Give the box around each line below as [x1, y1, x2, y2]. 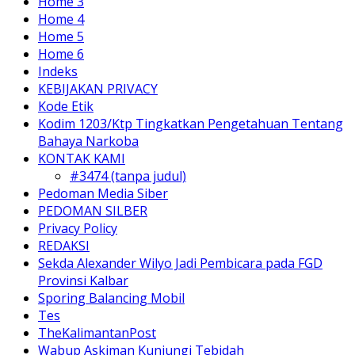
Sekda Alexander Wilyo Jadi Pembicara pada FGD [38, 254, 323, 272]
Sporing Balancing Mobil [38, 288, 185, 307]
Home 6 [38, 44, 84, 63]
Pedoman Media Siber [38, 184, 168, 202]
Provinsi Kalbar [38, 271, 128, 289]
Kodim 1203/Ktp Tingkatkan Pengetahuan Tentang [38, 114, 343, 132]
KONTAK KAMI [38, 149, 125, 167]
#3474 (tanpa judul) [70, 166, 186, 185]
